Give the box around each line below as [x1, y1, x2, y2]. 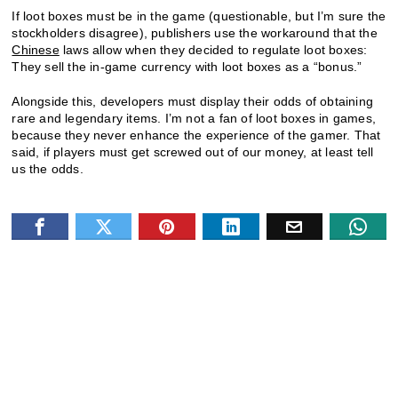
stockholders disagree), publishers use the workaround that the [12, 25, 378, 40]
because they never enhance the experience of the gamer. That [12, 127, 381, 142]
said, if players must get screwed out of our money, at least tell [12, 144, 374, 159]
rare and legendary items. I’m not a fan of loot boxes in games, [12, 110, 377, 125]
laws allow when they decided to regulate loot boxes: [59, 42, 368, 57]
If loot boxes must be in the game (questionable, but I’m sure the [12, 8, 386, 23]
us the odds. [12, 161, 84, 176]
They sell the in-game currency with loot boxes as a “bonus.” [12, 59, 362, 74]
